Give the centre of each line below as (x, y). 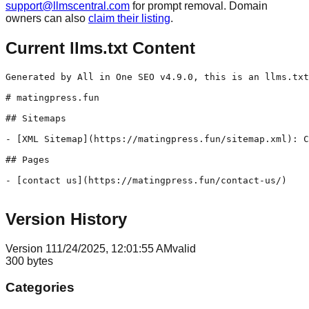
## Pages (28, 159)
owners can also (46, 18)
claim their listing (129, 18)
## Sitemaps (36, 118)
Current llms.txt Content (100, 48)
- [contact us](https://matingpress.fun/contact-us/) (146, 180)
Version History (66, 219)
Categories (40, 288)
